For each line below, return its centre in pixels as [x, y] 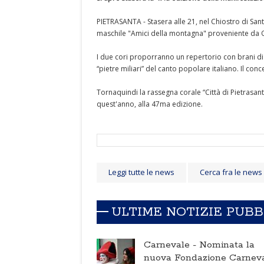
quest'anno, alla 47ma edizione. [150, 104]
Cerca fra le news [231, 172]
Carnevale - [171, 245]
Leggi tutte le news [141, 172]
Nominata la [227, 245]
